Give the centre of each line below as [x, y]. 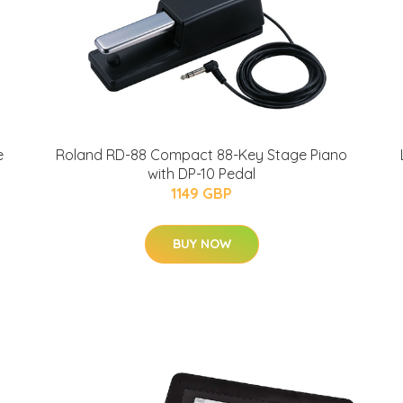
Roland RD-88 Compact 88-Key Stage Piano [201, 155]
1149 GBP [201, 193]
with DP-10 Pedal [201, 174]
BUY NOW [201, 244]
